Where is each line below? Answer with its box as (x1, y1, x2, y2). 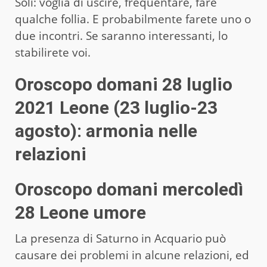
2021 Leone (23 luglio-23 (15, 97, 218, 118)
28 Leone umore (15, 201, 146, 223)
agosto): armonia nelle (15, 120, 197, 141)
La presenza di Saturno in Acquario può (15, 230, 226, 246)
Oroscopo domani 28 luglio (15, 73, 232, 95)
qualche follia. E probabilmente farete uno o (15, 11, 251, 27)
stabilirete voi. (15, 44, 91, 60)
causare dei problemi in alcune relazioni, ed (15, 247, 249, 263)
